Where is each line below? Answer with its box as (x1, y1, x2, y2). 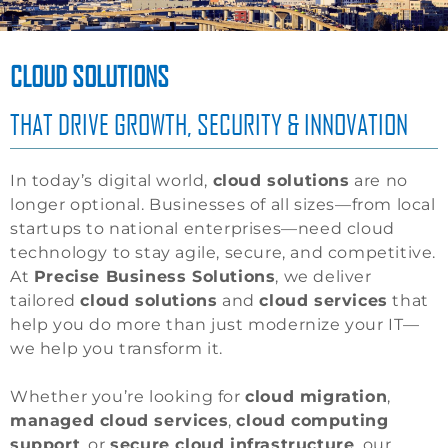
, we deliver (275, 267, 372, 287)
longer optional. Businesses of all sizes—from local (10, 195, 436, 215)
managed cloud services (10, 411, 229, 431)
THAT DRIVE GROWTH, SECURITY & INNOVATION (10, 107, 408, 142)
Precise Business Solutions (33, 267, 276, 287)
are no (349, 171, 408, 191)
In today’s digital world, (10, 171, 213, 191)
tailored (10, 291, 81, 311)
